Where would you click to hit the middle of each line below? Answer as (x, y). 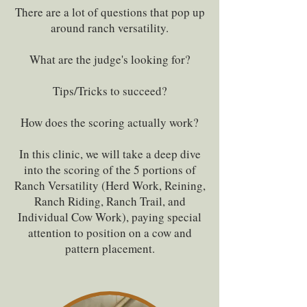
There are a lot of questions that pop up (110, 12)
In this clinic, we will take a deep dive (110, 154)
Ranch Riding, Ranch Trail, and (110, 201)
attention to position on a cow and (110, 233)
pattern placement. (110, 248)
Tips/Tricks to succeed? (110, 91)
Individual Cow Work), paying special (110, 217)
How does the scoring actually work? (110, 122)
